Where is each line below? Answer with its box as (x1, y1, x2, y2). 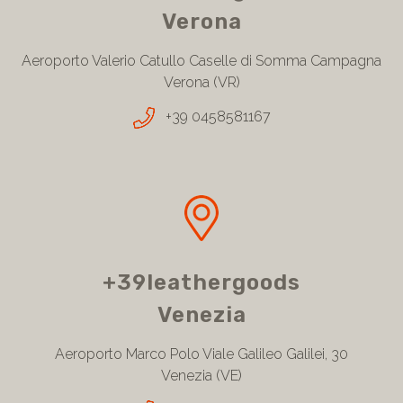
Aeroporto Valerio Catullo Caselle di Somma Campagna (22, 52, 381, 70)
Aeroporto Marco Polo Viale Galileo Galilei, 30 (55, 345, 348, 363)
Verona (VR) (163, 74, 240, 92)
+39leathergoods (103, 270, 300, 296)
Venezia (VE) (161, 367, 242, 385)
